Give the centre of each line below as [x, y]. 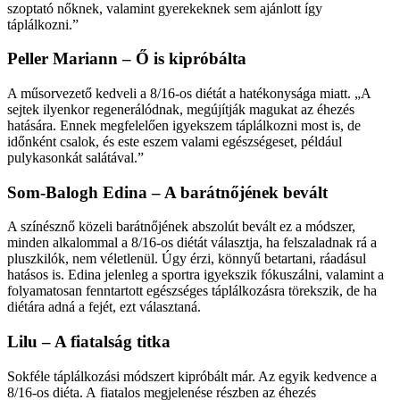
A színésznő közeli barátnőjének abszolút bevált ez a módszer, [181, 227]
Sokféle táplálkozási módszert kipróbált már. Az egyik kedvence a [192, 376]
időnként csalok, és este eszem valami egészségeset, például [175, 141]
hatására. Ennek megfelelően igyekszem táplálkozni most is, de [184, 125]
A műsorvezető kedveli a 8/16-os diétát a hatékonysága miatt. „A [189, 93]
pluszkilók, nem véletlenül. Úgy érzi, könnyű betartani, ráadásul [187, 259]
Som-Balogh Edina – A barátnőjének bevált [167, 192]
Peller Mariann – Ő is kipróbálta [127, 59]
